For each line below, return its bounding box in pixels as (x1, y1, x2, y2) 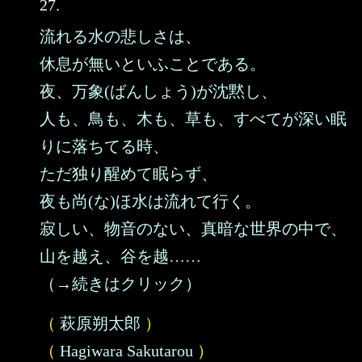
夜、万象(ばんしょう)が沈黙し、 (40, 82, 277, 100)
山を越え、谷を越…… (40, 247, 201, 265)
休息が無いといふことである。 (40, 55, 266, 73)
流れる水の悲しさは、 (40, 27, 201, 45)
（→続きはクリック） (40, 275, 201, 293)
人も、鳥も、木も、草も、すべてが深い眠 (40, 110, 347, 128)
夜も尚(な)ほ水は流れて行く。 (40, 192, 261, 210)
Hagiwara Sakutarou (60, 342, 193, 360)
